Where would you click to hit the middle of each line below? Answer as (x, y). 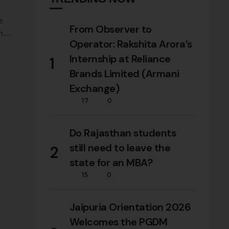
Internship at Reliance (120, 59)
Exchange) (94, 88)
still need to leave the (120, 147)
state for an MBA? (111, 162)
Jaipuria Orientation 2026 (130, 207)
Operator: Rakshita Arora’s (131, 44)
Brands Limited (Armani (124, 73)
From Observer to (110, 29)
